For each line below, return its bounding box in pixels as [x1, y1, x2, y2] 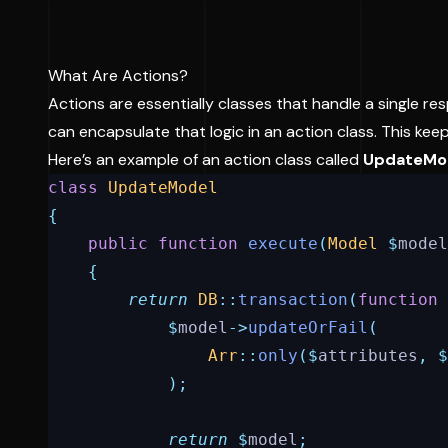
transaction [238, 290, 348, 309]
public [88, 234, 148, 253]
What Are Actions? [48, 65, 188, 86]
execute [248, 234, 318, 253]
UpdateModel [108, 178, 218, 197]
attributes [318, 346, 418, 365]
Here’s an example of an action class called [48, 149, 363, 170]
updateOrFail [248, 318, 368, 337]
